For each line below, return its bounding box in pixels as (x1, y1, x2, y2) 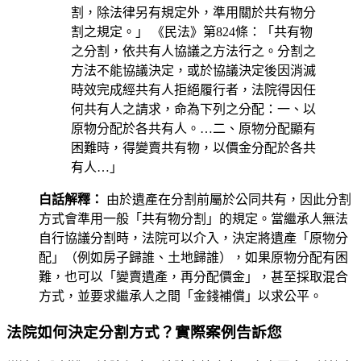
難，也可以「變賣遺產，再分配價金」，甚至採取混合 (39, 269, 348, 284)
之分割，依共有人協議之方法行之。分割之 (71, 44, 316, 58)
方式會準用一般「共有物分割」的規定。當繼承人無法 (39, 211, 348, 226)
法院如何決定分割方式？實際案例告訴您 (6, 323, 282, 341)
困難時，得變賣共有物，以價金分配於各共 (71, 140, 316, 155)
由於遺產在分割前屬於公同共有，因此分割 (103, 192, 351, 206)
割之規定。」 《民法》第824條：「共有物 (71, 24, 313, 39)
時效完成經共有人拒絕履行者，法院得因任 (71, 82, 316, 97)
